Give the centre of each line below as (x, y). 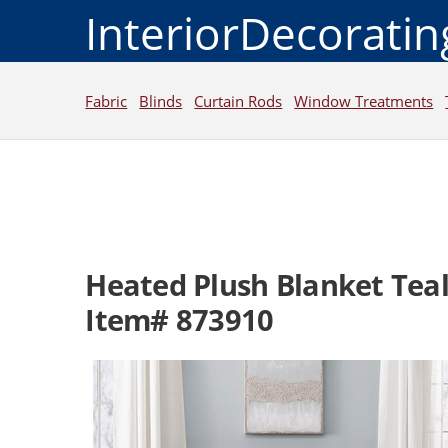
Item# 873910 (179, 320)
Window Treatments (364, 100)
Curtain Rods (238, 100)
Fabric (106, 100)
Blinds (161, 100)
